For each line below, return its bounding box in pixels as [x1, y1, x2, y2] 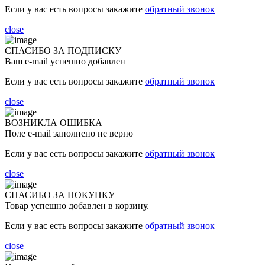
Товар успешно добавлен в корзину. [5, 200, 149, 211]
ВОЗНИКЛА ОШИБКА [5, 117, 102, 128]
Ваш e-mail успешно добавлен [5, 56, 125, 66]
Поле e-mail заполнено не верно [5, 128, 133, 138]
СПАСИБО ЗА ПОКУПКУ [5, 189, 115, 200]
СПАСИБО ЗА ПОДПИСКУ [5, 45, 121, 56]
